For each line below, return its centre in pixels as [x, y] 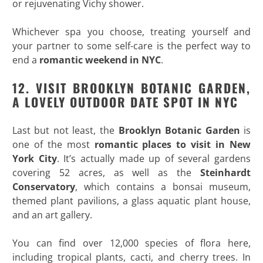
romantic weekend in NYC [100, 60]
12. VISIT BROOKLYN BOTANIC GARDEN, [131, 87]
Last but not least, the [65, 130]
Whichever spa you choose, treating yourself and [131, 31]
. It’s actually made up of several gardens [154, 158]
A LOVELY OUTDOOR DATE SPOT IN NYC [125, 102]
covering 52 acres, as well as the [106, 172]
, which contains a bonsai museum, [163, 186]
